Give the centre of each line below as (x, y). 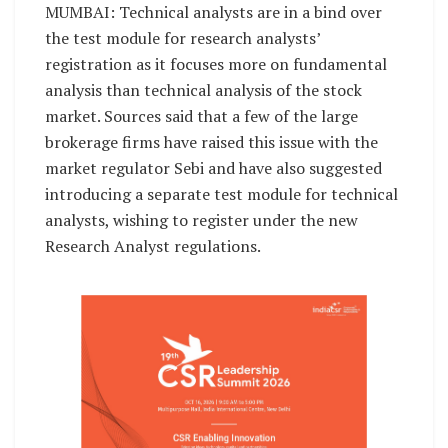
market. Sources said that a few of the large (201, 115)
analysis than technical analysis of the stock (203, 89)
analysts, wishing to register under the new (201, 219)
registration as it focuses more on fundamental (216, 63)
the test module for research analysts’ (182, 37)
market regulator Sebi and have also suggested (213, 167)
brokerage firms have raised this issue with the (211, 141)
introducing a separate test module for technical (221, 193)
